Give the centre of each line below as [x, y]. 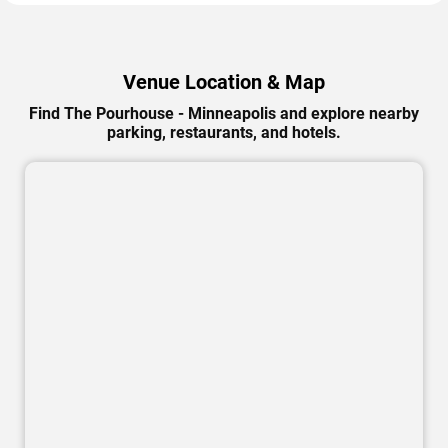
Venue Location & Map [224, 82]
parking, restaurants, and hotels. [224, 133]
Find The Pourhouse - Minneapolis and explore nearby [224, 114]
